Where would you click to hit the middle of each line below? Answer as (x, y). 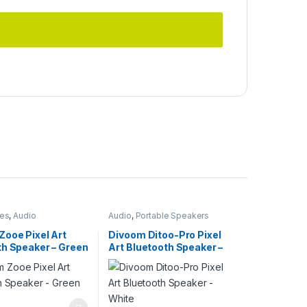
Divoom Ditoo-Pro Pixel (165, 234)
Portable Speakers (172, 216)
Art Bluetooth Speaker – (166, 247)
